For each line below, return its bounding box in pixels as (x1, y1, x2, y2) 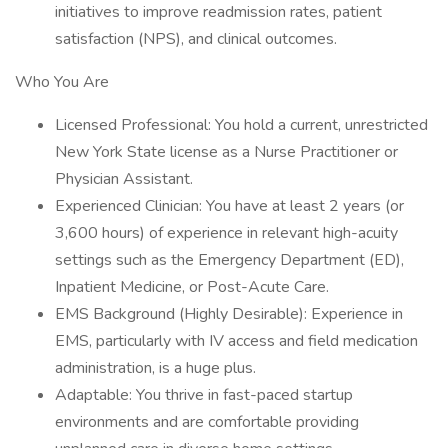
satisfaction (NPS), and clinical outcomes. (55, 28, 337, 50)
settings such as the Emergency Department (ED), (55, 249, 404, 271)
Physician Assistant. (55, 168, 193, 190)
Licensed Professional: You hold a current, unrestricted (55, 114, 428, 136)
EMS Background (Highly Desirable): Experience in (55, 303, 403, 325)
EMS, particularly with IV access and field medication (55, 330, 418, 352)
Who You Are (15, 71, 109, 93)
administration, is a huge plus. (55, 357, 256, 379)
